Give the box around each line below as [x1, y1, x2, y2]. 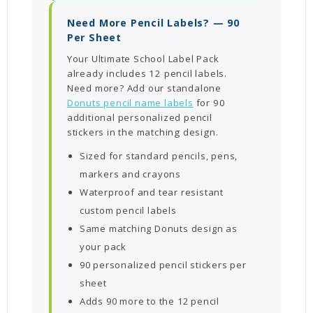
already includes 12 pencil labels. [66, 66, 227, 80]
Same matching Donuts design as [79, 221, 238, 235]
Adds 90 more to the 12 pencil [79, 294, 219, 307]
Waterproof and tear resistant [79, 185, 224, 198]
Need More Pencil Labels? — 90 [66, 15, 240, 29]
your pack [79, 240, 126, 253]
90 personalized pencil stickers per [79, 258, 247, 271]
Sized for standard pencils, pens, [79, 149, 238, 162]
